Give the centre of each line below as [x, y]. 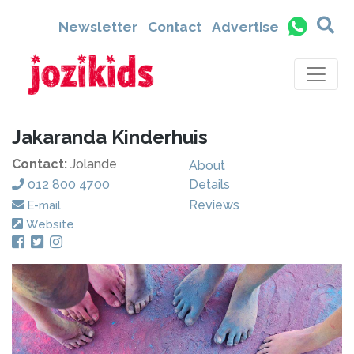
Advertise [245, 27]
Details [209, 185]
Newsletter [98, 27]
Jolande [94, 164]
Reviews [214, 205]
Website [50, 224]
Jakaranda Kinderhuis [110, 137]
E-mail [44, 205]
